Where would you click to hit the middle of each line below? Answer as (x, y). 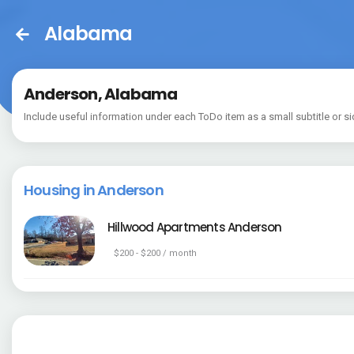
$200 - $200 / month (155, 253)
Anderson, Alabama (101, 94)
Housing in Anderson (94, 190)
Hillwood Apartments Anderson (195, 227)
